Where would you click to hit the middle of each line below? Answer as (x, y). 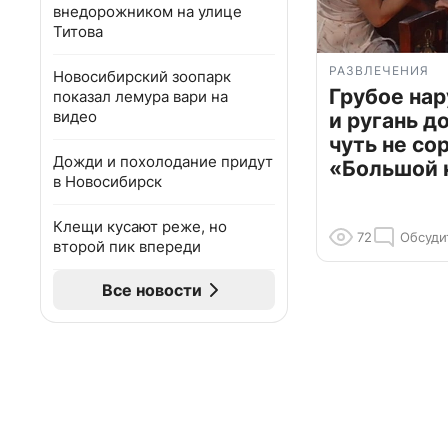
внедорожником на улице (147, 11)
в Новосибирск (107, 181)
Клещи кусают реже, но (140, 226)
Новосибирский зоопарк (142, 76)
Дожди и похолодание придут (163, 161)
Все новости (152, 290)
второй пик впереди (127, 246)
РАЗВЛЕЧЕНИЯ (379, 71)
